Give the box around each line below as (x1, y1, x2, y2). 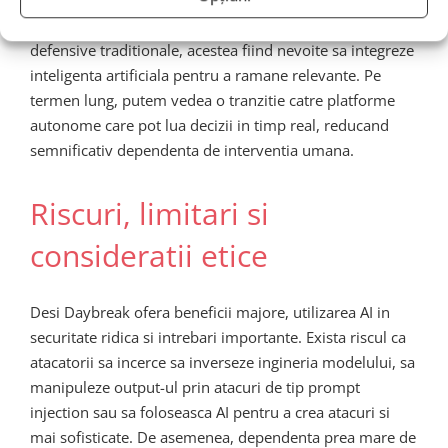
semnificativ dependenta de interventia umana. (30, 140, 354, 161)
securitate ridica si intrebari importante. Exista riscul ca (30, 326, 406, 347)
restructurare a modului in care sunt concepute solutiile (30, 15, 411, 36)
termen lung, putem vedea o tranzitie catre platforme (30, 90, 395, 111)
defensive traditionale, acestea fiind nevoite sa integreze (30, 40, 414, 61)
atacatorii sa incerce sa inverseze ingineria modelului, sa (30, 351, 415, 372)
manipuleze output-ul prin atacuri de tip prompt (30, 376, 360, 397)
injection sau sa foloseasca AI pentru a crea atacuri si (30, 401, 390, 422)
